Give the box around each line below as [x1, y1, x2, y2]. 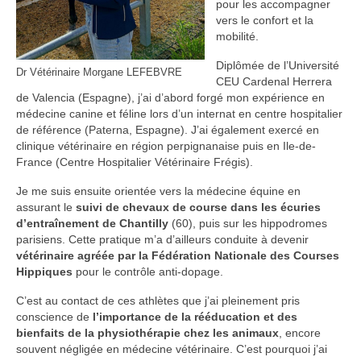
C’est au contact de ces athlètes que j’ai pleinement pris [16, 293, 300, 307]
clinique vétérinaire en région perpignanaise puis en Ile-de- [16, 139, 316, 152]
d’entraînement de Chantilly [16, 216, 168, 230]
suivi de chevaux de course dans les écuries [76, 200, 321, 214]
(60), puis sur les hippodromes [168, 216, 327, 230]
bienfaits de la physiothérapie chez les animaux [16, 326, 279, 339]
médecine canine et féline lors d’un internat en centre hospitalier [16, 106, 342, 120]
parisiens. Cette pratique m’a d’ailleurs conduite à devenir [16, 232, 309, 246]
